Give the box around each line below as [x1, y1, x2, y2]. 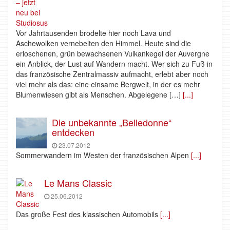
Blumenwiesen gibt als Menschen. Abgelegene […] [16, 89, 181, 100]
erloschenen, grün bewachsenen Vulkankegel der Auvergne [16, 48, 209, 59]
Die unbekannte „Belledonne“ [52, 116, 171, 129]
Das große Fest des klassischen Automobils [16, 209, 158, 219]
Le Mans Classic [44, 176, 112, 189]
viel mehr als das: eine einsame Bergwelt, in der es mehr [16, 79, 200, 89]
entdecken [52, 125, 94, 139]
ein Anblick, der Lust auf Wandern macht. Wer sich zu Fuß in [16, 59, 213, 69]
